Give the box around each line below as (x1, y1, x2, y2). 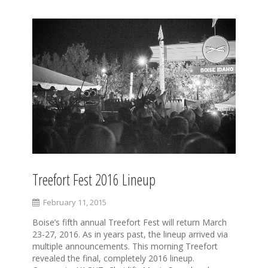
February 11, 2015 (43, 197, 106, 208)
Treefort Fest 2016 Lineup (32, 169, 156, 190)
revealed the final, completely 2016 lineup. (32, 252, 194, 264)
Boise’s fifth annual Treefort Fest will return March (32, 217, 227, 229)
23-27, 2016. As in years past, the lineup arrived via (32, 229, 228, 240)
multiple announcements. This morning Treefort (32, 240, 218, 252)
